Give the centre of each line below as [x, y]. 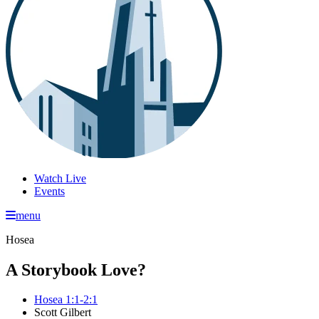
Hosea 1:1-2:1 [66, 300]
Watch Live [60, 178]
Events [49, 191]
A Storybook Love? [76, 270]
